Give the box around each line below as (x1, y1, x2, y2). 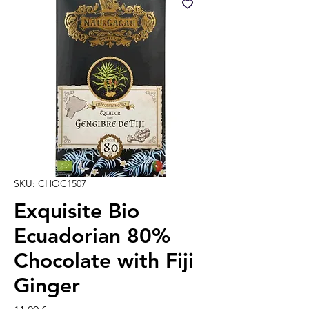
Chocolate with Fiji (14, 248, 194, 274)
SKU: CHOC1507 (14, 177, 86, 190)
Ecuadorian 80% (14, 223, 170, 249)
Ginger (14, 273, 80, 299)
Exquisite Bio (14, 199, 139, 224)
